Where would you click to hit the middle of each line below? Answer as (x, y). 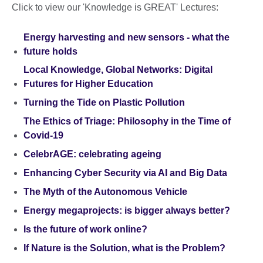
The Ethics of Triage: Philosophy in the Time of (127, 122)
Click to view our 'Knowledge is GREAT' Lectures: (115, 7)
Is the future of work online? (85, 230)
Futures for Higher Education (88, 84)
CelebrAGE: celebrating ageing (92, 154)
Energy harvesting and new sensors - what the (127, 37)
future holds (50, 51)
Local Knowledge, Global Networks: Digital (118, 70)
